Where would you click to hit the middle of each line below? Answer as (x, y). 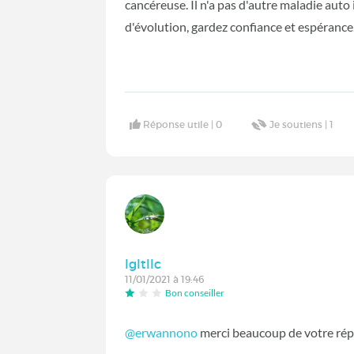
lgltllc (143, 264)
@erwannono (162, 332)
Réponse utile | (180, 124)
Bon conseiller (195, 292)
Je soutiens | (300, 124)
